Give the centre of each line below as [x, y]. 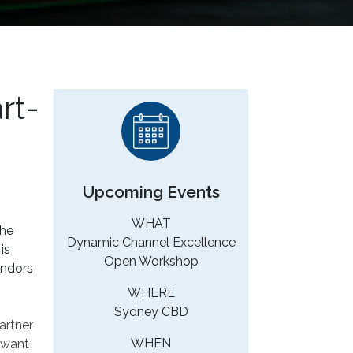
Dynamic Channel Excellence [151, 243]
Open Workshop [151, 262]
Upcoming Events [151, 192]
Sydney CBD [151, 312]
